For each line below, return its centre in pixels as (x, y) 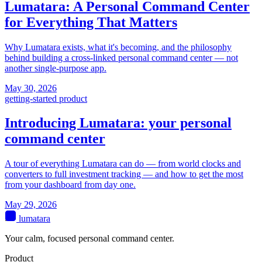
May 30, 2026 (31, 88)
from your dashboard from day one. (70, 185)
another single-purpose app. (56, 68)
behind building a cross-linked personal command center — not (121, 57)
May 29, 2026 (31, 205)
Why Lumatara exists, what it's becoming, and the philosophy (118, 47)
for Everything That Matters (91, 22)
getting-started (32, 98)
